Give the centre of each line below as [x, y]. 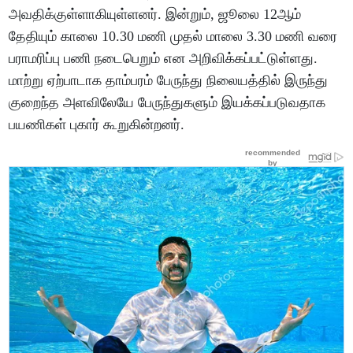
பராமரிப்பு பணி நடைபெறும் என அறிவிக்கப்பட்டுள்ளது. [163, 59]
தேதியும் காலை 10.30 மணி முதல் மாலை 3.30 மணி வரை [173, 37]
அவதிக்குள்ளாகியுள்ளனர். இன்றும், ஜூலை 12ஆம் [155, 15]
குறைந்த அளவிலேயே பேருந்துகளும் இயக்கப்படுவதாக [167, 103]
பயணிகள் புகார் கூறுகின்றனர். [97, 125]
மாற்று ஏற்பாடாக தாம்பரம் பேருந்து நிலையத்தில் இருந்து [169, 81]
